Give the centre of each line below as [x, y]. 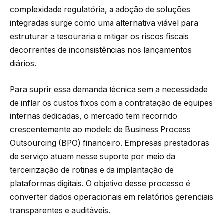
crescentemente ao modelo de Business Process [100, 129]
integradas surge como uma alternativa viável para [104, 23]
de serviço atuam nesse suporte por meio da [93, 156]
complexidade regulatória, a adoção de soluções [100, 10]
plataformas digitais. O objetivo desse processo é [100, 183]
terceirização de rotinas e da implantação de [92, 170]
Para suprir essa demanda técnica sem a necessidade [109, 89]
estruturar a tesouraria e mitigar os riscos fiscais [99, 37]
